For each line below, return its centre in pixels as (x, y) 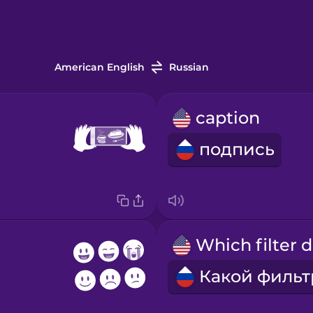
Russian (189, 67)
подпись (236, 150)
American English (99, 67)
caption (227, 118)
